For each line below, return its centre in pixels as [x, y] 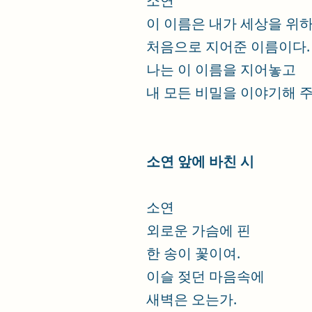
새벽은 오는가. [192, 299]
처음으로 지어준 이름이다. [228, 46]
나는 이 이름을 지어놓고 [221, 69]
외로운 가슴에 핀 [198, 230]
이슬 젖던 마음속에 [205, 276]
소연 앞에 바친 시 [200, 161]
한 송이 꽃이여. [193, 253]
